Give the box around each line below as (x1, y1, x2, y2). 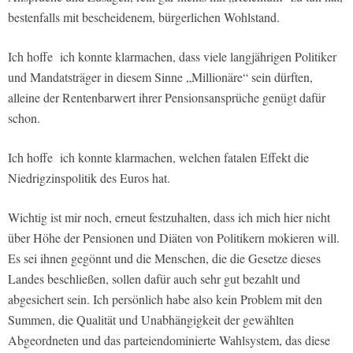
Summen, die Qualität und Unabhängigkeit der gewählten (8, 310, 294, 328)
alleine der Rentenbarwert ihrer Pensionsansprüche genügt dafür (8, 88, 325, 106)
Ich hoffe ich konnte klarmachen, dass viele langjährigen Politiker (8, 47, 336, 65)
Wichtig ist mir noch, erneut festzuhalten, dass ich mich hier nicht (8, 208, 330, 225)
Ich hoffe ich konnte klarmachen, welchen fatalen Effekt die (8, 148, 309, 165)
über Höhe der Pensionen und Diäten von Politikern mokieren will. (8, 229, 340, 246)
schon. (8, 109, 40, 126)
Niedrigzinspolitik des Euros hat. (8, 169, 170, 186)
